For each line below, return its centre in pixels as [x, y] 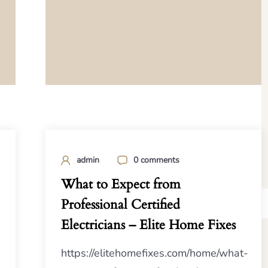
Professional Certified [120, 204]
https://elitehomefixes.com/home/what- [154, 253]
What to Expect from [121, 184]
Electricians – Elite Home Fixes [148, 225]
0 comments [156, 160]
